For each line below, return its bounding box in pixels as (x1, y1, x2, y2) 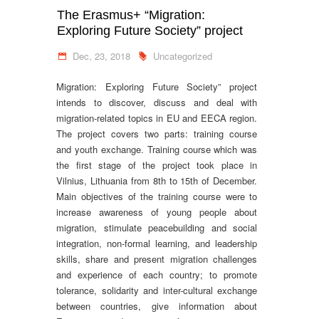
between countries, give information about (56, 299, 258, 313)
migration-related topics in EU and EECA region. (56, 111, 258, 125)
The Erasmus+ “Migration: (57, 8, 205, 22)
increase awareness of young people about (56, 205, 258, 219)
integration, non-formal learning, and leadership (56, 236, 258, 250)
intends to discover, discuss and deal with (56, 95, 258, 109)
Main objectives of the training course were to (56, 189, 258, 203)
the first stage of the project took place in (56, 158, 258, 172)
